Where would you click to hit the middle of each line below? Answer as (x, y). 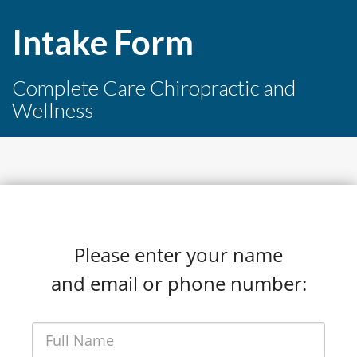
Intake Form (103, 42)
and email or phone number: (178, 283)
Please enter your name (178, 255)
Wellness (53, 110)
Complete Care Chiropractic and (154, 88)
